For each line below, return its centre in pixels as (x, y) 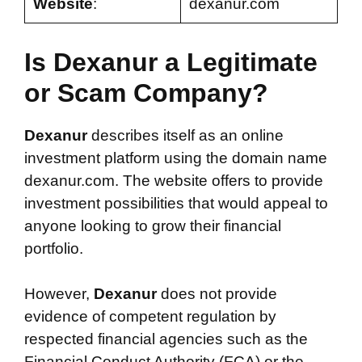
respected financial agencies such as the (166, 339)
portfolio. (54, 248)
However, (59, 294)
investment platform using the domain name (176, 158)
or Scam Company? (146, 93)
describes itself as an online (187, 135)
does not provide (219, 294)
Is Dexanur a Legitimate (171, 62)
